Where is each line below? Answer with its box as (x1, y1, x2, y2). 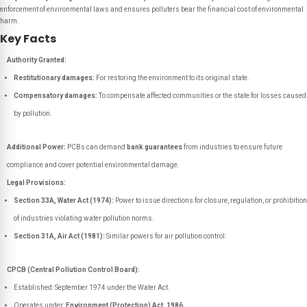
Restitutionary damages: (14, 74, 95, 82)
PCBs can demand (66, 143, 127, 151)
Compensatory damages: (14, 92, 97, 99)
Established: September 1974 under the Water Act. (14, 284, 170, 291)
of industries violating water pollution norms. (14, 214, 154, 222)
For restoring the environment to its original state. (95, 74, 249, 82)
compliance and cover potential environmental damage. (7, 161, 180, 169)
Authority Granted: (7, 56, 66, 64)
